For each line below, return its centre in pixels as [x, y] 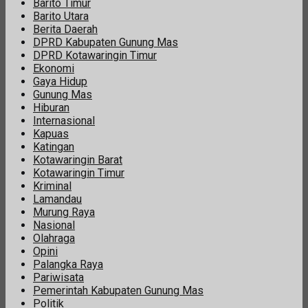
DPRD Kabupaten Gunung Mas [106, 42]
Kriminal [52, 186]
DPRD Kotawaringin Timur [95, 55]
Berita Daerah [65, 29]
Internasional [64, 120]
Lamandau [57, 199]
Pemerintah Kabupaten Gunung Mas [118, 290]
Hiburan [51, 107]
